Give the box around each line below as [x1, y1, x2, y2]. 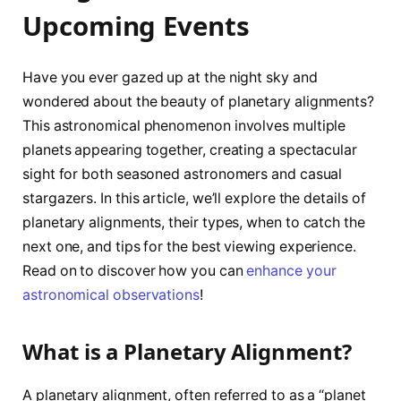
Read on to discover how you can [22, 261, 247, 279]
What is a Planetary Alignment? [22, 337, 352, 367]
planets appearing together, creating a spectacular [22, 141, 358, 158]
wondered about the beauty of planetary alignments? [22, 92, 375, 110]
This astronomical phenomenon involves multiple [22, 116, 346, 134]
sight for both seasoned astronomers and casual [22, 165, 343, 183]
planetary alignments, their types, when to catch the [22, 213, 365, 231]
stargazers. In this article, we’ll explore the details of [22, 189, 366, 207]
